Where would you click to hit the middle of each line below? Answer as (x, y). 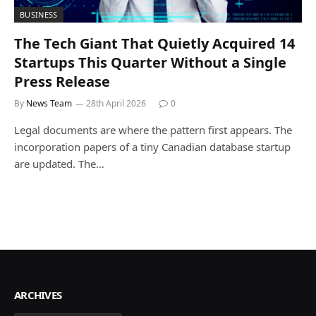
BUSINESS (39, 14)
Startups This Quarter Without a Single (150, 62)
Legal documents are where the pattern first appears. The (153, 129)
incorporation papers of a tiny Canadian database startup (152, 146)
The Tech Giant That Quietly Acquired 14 (154, 43)
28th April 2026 (116, 103)
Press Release (62, 81)
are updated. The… (59, 163)
